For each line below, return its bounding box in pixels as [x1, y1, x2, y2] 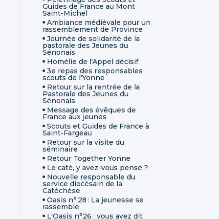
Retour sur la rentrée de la [47, 82, 140, 91]
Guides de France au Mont [43, 1, 135, 11]
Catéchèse [43, 186, 80, 195]
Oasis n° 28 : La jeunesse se [47, 195, 144, 204]
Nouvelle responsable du [47, 172, 135, 181]
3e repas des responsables [47, 66, 143, 75]
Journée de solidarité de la [47, 34, 140, 43]
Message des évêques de [47, 105, 136, 114]
